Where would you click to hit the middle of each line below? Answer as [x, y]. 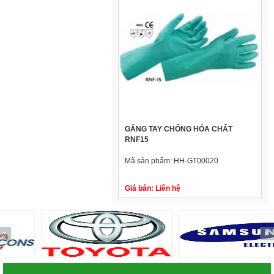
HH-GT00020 [196, 161]
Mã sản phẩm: [149, 161]
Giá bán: [139, 188]
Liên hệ [167, 188]
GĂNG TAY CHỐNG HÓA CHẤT [179, 129]
